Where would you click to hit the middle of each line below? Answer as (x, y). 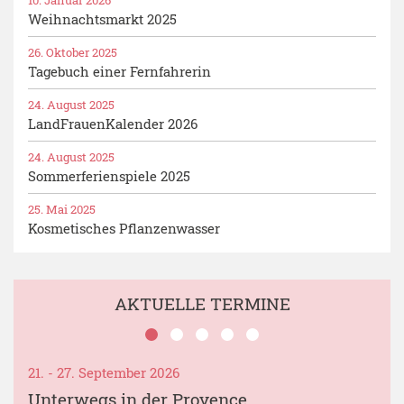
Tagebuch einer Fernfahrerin (119, 71)
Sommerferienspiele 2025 (109, 175)
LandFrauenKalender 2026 (113, 123)
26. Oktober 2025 (73, 52)
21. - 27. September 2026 (104, 372)
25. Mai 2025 (62, 209)
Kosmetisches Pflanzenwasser (124, 228)
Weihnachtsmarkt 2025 (102, 18)
